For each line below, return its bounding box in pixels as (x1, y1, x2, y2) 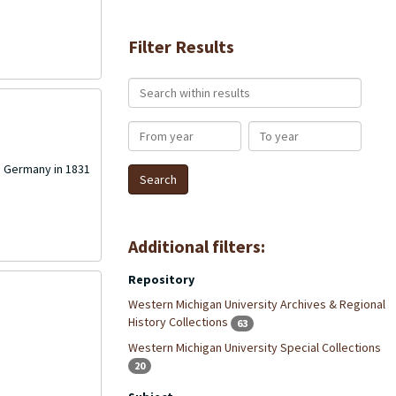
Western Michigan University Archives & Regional (127, 296, 385, 312)
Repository (127, 271, 194, 287)
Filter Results (127, 35, 234, 57)
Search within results (126, 78, 251, 94)
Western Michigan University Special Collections (127, 339, 381, 355)
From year (126, 121, 187, 137)
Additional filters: (127, 235, 265, 257)
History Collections (127, 314, 231, 330)
